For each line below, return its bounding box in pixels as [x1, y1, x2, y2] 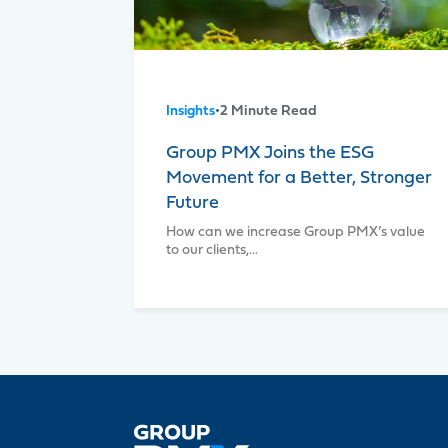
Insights [166, 103, 215, 119]
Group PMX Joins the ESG [166, 143, 374, 163]
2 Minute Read [220, 103, 317, 119]
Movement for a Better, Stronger [166, 168, 432, 188]
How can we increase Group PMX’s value [166, 224, 425, 240]
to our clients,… [166, 242, 258, 258]
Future [166, 193, 219, 213]
